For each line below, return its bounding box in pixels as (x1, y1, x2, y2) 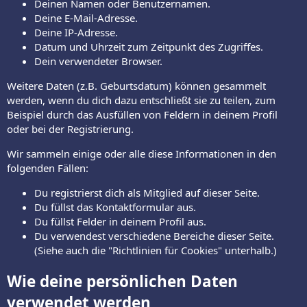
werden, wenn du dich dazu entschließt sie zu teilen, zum (7, 93, 275, 108)
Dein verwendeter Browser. (34, 54, 162, 69)
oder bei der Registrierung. (7, 122, 134, 136)
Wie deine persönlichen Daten (7, 271, 238, 293)
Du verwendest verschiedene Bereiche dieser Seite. (34, 229, 274, 243)
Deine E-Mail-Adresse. (34, 11, 138, 25)
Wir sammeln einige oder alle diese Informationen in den (7, 147, 276, 161)
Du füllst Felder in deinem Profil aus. (34, 214, 206, 229)
